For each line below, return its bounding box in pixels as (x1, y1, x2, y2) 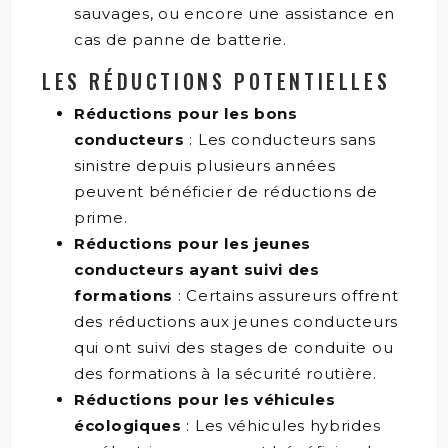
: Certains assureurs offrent (177, 285, 399, 305)
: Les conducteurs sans (189, 129, 376, 149)
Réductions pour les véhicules (74, 389, 336, 409)
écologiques (74, 415, 187, 435)
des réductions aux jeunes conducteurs (74, 311, 398, 331)
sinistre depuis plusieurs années (74, 155, 336, 175)
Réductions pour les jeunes (74, 233, 312, 253)
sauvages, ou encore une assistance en (74, 3, 395, 23)
